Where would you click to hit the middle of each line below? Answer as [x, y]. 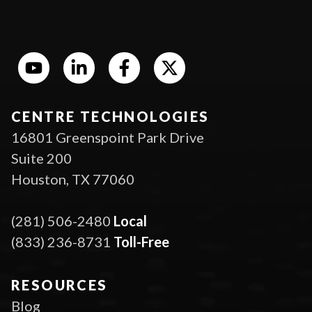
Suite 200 [41, 158]
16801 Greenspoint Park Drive [108, 137]
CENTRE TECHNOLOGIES [110, 116]
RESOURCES [60, 285]
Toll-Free [141, 242]
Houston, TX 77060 [73, 179]
